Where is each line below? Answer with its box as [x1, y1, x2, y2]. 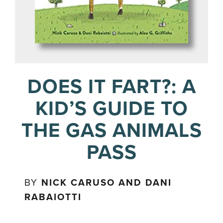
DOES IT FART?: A [27, 74, 196, 99]
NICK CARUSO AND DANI [41, 177, 172, 188]
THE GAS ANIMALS [21, 118, 202, 142]
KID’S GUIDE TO [35, 96, 188, 120]
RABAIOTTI [24, 191, 82, 203]
